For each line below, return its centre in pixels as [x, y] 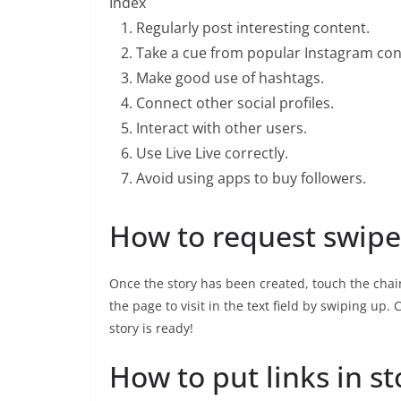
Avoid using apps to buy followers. [251, 178]
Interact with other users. [222, 128]
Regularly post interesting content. [253, 28]
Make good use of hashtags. [230, 78]
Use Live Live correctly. [212, 153]
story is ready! [151, 328]
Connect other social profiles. [235, 103]
